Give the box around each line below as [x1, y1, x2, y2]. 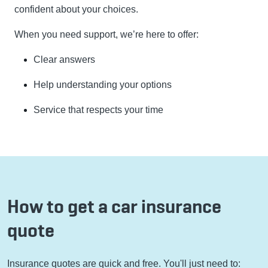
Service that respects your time [33, 105, 163, 115]
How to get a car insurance [7, 194, 221, 220]
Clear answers [33, 54, 95, 65]
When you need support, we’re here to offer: [14, 29, 199, 40]
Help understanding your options [33, 80, 172, 90]
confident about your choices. [14, 4, 138, 15]
